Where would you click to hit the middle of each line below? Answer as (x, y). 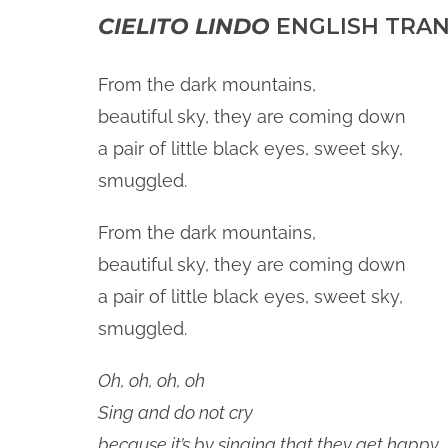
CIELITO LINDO (184, 26)
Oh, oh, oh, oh (151, 380)
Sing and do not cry (175, 412)
